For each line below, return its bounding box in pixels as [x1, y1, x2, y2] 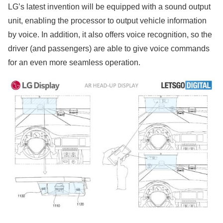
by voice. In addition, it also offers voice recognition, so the [8, 30, 212, 39]
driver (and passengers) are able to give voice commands [8, 44, 210, 53]
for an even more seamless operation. [8, 58, 140, 67]
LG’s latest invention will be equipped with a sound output [8, 2, 211, 11]
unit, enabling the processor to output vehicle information [8, 16, 207, 25]
